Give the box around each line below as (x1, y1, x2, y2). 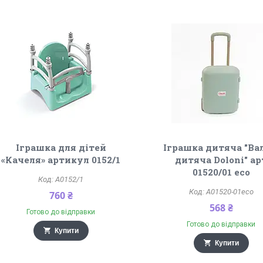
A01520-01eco (205, 187, 254, 196)
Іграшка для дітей (15, 141, 106, 153)
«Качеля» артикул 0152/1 (1, 154, 121, 166)
